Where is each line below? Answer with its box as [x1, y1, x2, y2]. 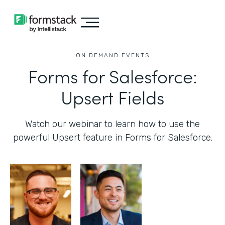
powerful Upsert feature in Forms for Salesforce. [13, 132, 212, 143]
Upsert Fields [61, 84, 164, 109]
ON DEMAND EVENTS [75, 52, 150, 59]
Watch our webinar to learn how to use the [25, 119, 200, 130]
